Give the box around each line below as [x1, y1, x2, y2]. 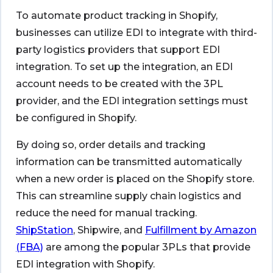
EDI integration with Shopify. [16, 258, 155, 270]
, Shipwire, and [73, 224, 145, 236]
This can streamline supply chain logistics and [16, 190, 241, 202]
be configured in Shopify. [16, 112, 136, 124]
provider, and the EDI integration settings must [16, 94, 248, 107]
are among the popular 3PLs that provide [43, 241, 250, 253]
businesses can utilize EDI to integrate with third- [16, 26, 257, 38]
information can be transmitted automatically [16, 155, 242, 168]
